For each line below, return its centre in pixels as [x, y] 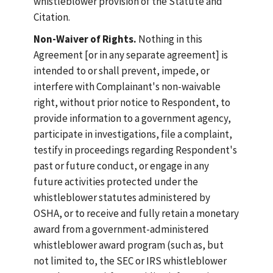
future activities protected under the [116, 182]
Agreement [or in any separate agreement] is [131, 55]
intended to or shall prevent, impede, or [122, 71]
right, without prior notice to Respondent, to [132, 102]
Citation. [52, 17]
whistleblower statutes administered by [122, 197]
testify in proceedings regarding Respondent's [135, 150]
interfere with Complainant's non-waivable [127, 87]
